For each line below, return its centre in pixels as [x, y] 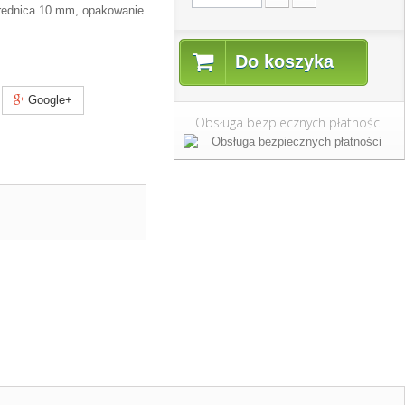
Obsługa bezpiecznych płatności [289, 122]
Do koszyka [284, 61]
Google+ [49, 100]
